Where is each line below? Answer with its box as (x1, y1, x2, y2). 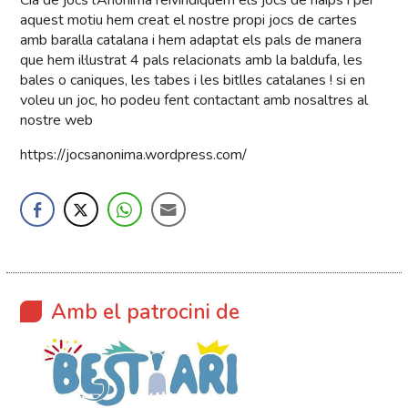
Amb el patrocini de (51, 298, 240, 327)
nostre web (20, 110, 94, 131)
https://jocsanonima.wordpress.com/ (20, 145, 248, 166)
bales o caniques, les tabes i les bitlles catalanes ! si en (20, 70, 366, 91)
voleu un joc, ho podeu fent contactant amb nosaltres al (20, 90, 369, 111)
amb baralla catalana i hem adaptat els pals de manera (20, 30, 362, 51)
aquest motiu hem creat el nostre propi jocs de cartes (20, 10, 358, 31)
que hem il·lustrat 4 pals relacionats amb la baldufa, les (20, 50, 363, 71)
